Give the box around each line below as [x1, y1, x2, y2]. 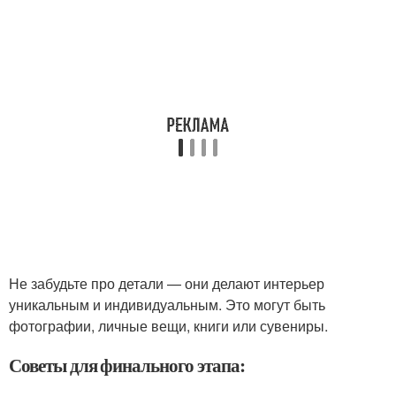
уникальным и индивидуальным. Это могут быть [9, 294, 325, 315]
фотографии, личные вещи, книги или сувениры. [9, 316, 328, 336]
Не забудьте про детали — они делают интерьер [9, 273, 324, 293]
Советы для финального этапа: [9, 352, 245, 378]
